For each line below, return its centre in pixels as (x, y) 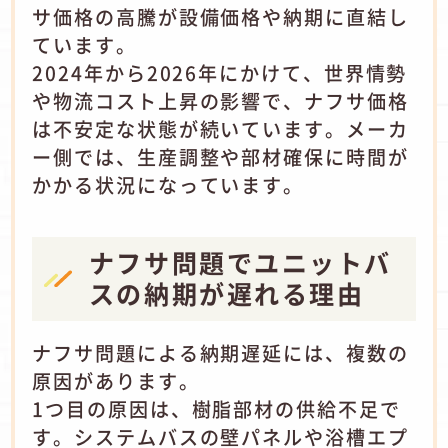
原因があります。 (116, 380)
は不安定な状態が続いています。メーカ (220, 129)
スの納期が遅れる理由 (226, 292)
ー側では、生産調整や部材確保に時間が (220, 157)
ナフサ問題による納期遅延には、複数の (220, 352)
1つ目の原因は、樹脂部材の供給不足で (216, 408)
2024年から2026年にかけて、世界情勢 (220, 73)
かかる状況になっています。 (168, 185)
